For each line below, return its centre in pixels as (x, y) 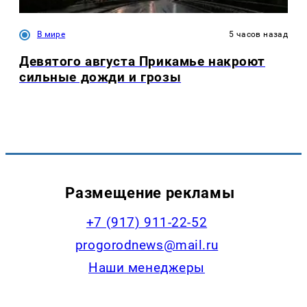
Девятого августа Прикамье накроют (143, 61)
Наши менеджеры (147, 268)
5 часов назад (258, 34)
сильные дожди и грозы (100, 77)
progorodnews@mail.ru (147, 245)
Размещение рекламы (150, 193)
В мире (51, 34)
